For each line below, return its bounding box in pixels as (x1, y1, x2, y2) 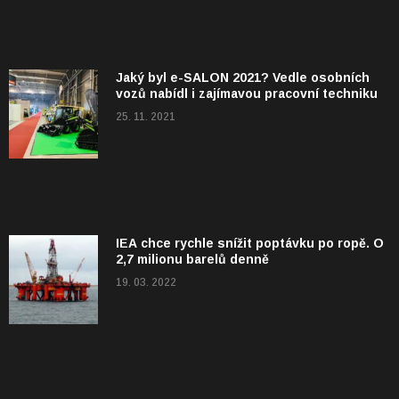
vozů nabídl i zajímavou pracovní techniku (116, 86, 378, 102)
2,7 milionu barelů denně (116, 252, 269, 267)
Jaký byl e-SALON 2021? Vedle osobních (116, 70, 370, 85)
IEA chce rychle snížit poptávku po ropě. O (116, 236, 384, 251)
